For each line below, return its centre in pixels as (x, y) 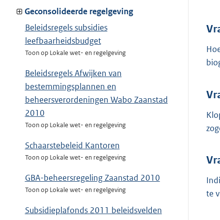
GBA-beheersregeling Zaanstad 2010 (92, 178)
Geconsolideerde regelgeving (79, 12)
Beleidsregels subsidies (66, 28)
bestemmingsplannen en (70, 87)
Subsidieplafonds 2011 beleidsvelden (93, 210)
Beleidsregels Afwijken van (73, 73)
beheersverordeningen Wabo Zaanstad (96, 100)
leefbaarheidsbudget (63, 41)
